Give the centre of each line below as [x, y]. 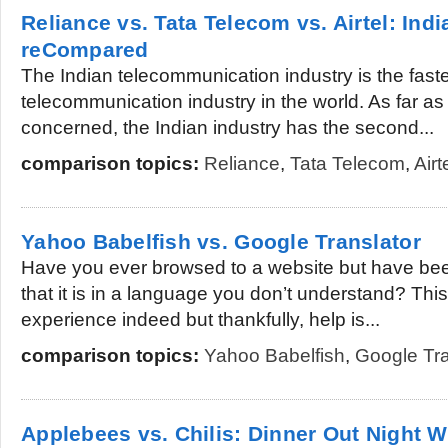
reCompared [85, 49]
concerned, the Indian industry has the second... [227, 127]
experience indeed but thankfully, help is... [200, 319]
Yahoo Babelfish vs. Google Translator [221, 241]
